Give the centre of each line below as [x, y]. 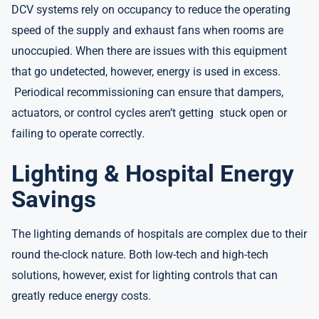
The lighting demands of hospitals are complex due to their [159, 234]
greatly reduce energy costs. [81, 296]
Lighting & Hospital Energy [153, 173]
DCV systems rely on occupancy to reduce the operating [151, 10]
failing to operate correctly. [78, 134]
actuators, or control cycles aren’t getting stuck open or [149, 113]
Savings [54, 199]
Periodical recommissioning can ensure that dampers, [147, 92]
